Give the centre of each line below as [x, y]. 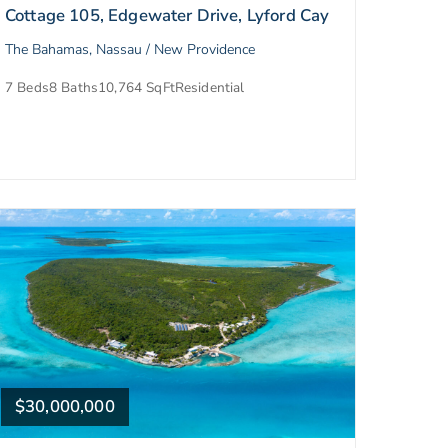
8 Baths [73, 87]
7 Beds [27, 87]
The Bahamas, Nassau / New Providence [130, 49]
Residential [209, 87]
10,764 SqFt [136, 87]
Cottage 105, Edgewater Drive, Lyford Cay [167, 15]
